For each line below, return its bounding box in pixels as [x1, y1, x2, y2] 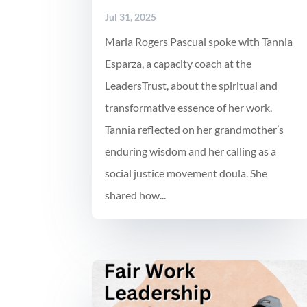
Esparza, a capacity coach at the [105, 56, 252, 70]
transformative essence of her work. [105, 100, 273, 114]
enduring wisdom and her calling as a [105, 144, 277, 158]
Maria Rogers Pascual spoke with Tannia [105, 34, 293, 48]
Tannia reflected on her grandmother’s [105, 122, 284, 136]
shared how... [105, 188, 167, 201]
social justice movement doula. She [105, 166, 268, 180]
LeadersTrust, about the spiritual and [105, 78, 278, 92]
